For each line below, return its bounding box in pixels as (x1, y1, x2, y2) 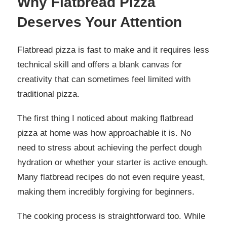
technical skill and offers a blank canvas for (17, 60, 182, 70)
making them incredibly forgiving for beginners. (17, 187, 195, 197)
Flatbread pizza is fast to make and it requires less (17, 45, 209, 55)
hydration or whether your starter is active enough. (17, 158, 208, 168)
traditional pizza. (17, 89, 80, 99)
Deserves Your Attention (17, 14, 182, 30)
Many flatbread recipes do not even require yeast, (17, 172, 205, 182)
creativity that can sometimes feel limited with (17, 74, 191, 85)
